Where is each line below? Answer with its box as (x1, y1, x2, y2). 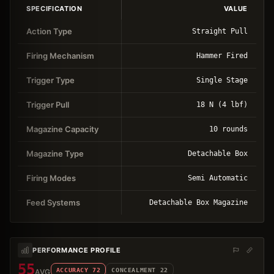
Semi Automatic (188, 173, 248, 182)
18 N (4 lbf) (196, 100, 248, 109)
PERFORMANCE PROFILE (32, 245, 121, 254)
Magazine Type (26, 148, 84, 158)
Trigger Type (26, 75, 75, 85)
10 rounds (209, 124, 248, 133)
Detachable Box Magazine (149, 198, 248, 207)
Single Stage (196, 75, 248, 84)
